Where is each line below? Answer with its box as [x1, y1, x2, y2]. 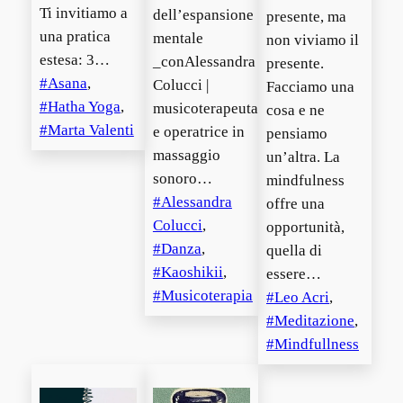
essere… [265, 265, 321, 283]
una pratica [39, 27, 111, 45]
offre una [265, 195, 325, 213]
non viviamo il [265, 31, 359, 49]
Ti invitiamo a [39, 4, 128, 22]
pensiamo [265, 125, 327, 143]
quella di [265, 242, 322, 260]
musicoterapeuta [152, 100, 258, 118]
